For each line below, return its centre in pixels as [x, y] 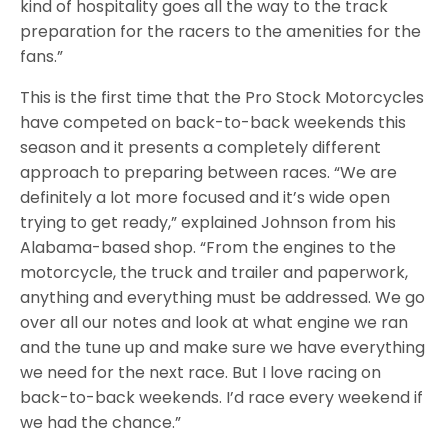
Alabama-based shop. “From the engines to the [208, 248]
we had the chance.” [101, 423]
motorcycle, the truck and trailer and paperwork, [214, 273]
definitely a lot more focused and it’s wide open [205, 198]
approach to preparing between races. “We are [209, 173]
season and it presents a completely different [201, 148]
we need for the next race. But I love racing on [201, 373]
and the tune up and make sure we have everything [223, 348]
